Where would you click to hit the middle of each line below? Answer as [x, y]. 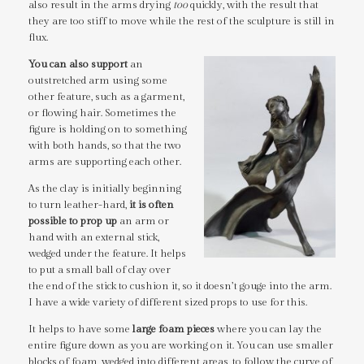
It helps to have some [80, 329]
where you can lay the [268, 329]
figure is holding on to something [108, 130]
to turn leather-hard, [79, 205]
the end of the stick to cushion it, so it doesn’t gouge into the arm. [180, 286]
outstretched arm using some [98, 81]
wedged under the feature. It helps [107, 254]
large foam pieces [173, 329]
